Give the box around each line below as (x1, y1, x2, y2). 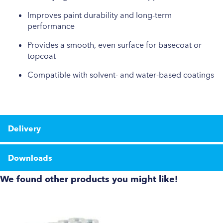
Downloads (8, 153, 52, 163)
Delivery (8, 123, 41, 133)
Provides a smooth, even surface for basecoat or (27, 40, 202, 50)
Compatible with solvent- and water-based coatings (27, 70, 214, 80)
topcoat (27, 51, 56, 61)
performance (27, 21, 75, 31)
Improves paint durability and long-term (27, 10, 172, 20)
